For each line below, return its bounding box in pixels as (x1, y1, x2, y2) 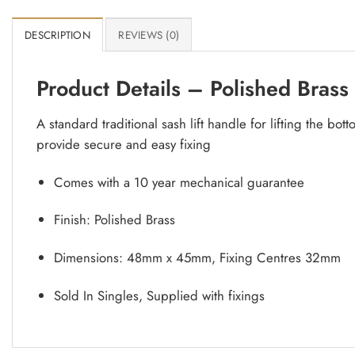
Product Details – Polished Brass (36, 73, 349, 105)
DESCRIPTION (25, 28, 90, 44)
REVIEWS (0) (118, 28, 180, 44)
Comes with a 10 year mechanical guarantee (53, 172, 304, 192)
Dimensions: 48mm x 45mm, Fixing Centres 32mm (53, 248, 341, 268)
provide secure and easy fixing (36, 134, 211, 154)
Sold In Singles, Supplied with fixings (53, 286, 265, 306)
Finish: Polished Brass (53, 210, 175, 230)
